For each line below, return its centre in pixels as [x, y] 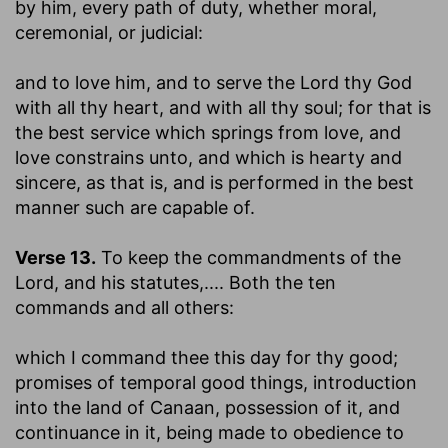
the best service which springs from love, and [208, 132]
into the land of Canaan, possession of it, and [207, 407]
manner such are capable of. [135, 207]
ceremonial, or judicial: [109, 32]
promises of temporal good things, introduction [216, 382]
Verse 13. [55, 257]
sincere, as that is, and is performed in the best [214, 182]
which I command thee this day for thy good [204, 357]
